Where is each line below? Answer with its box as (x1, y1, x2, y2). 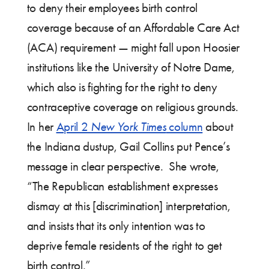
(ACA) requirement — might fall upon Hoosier (26, 40, 240, 55)
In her (26, 119, 56, 134)
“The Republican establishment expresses (26, 179, 218, 194)
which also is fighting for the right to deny (26, 80, 217, 95)
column (166, 119, 203, 134)
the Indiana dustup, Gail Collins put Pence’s (26, 139, 230, 154)
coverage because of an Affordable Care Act (26, 20, 240, 35)
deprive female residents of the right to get (26, 238, 222, 253)
